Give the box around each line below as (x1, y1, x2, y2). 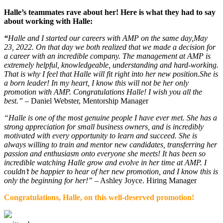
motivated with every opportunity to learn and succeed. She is (4, 131, 197, 140)
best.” (4, 96, 25, 105)
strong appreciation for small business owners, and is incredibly (4, 122, 204, 131)
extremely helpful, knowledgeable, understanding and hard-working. (4, 60, 219, 69)
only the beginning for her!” (4, 176, 95, 185)
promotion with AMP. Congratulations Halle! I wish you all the (4, 87, 202, 96)
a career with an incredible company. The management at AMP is (4, 51, 211, 60)
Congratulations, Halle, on (4, 193, 93, 202)
